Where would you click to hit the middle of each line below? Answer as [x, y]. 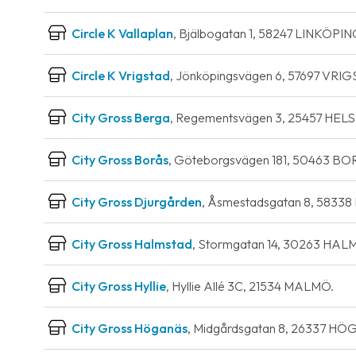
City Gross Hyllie [119, 286]
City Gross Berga [121, 118]
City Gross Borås [120, 160]
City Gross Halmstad [132, 244]
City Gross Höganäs [130, 328]
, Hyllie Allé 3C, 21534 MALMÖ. [250, 286]
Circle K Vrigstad [121, 75]
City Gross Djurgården [137, 202]
